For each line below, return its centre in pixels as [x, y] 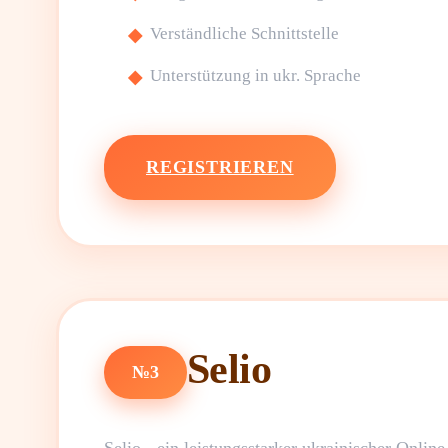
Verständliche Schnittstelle [244, 33]
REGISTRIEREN [220, 167]
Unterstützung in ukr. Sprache [255, 75]
